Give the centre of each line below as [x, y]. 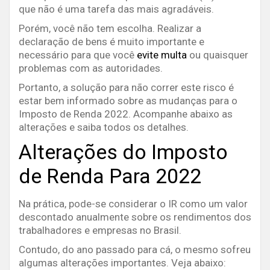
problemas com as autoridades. [91, 68]
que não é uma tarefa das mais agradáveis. [116, 9]
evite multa [162, 55]
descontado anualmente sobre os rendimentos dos [135, 217]
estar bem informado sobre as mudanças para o [128, 101]
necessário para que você [78, 55]
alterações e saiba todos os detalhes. [104, 127]
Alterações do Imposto [123, 152]
